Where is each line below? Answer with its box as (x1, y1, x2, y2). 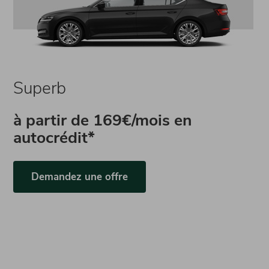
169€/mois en (93, 109, 193, 131)
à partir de (13, 109, 94, 131)
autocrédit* (13, 127, 95, 148)
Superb (13, 77, 67, 100)
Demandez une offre (31, 170, 128, 184)
